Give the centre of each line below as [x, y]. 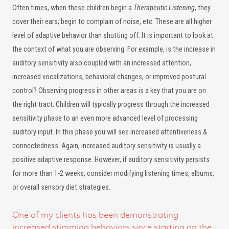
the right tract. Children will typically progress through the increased [111, 105]
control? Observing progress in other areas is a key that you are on [109, 91]
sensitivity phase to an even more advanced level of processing [105, 118]
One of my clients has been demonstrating [95, 215]
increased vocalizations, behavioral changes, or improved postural [109, 77]
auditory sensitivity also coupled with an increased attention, [102, 63]
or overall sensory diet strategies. [61, 187]
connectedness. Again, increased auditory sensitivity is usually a [107, 146]
